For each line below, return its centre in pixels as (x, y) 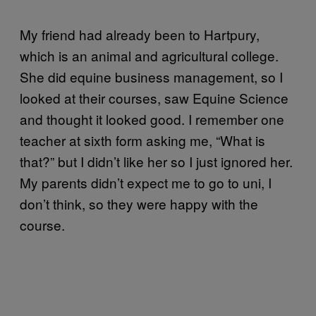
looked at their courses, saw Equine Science (154, 98)
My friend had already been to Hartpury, (140, 35)
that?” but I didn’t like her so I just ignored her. (156, 162)
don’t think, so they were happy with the (139, 204)
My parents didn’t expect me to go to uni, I (146, 183)
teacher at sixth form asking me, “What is (142, 140)
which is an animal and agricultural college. (149, 56)
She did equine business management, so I (151, 77)
